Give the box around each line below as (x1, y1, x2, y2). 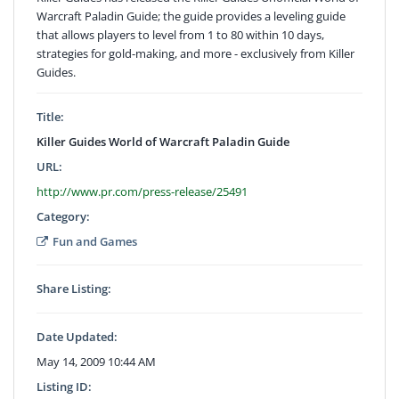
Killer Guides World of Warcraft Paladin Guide (37, 133, 289, 150)
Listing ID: (37, 378, 92, 395)
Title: (37, 108, 64, 125)
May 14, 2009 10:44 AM (37, 353, 156, 370)
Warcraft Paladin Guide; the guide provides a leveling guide (37, 7, 346, 24)
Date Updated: (37, 328, 118, 345)
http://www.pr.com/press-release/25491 (37, 183, 248, 199)
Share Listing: (37, 280, 111, 297)
